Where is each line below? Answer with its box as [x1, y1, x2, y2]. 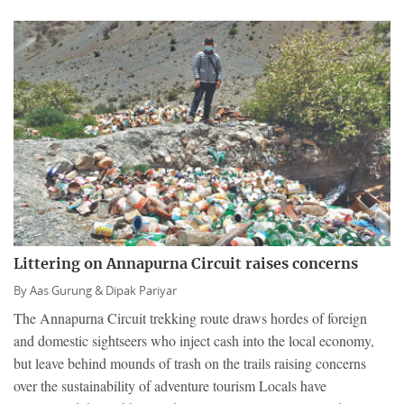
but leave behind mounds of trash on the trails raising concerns [14, 353, 366, 372]
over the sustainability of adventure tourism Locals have [14, 375, 326, 395]
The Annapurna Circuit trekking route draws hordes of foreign [14, 308, 367, 327]
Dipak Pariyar [106, 282, 177, 298]
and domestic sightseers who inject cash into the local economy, [14, 330, 374, 350]
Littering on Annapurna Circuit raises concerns [14, 256, 358, 271]
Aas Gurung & [30, 282, 106, 298]
